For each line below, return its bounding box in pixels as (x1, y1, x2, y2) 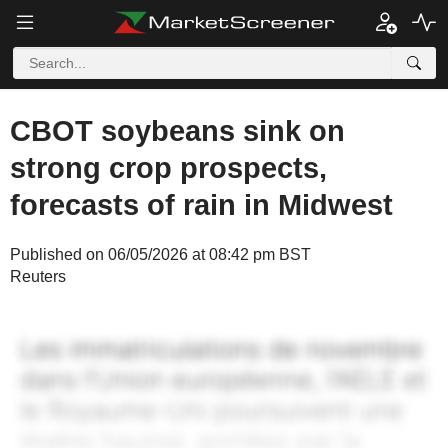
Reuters (10, 268, 66, 285)
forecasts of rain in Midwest (10, 189, 393, 221)
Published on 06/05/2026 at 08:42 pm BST (10, 246, 311, 263)
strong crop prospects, (10, 152, 327, 184)
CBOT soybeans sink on (10, 115, 345, 147)
